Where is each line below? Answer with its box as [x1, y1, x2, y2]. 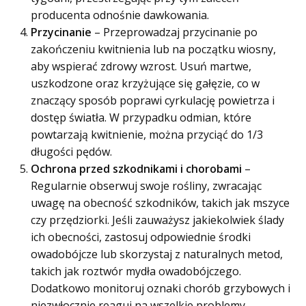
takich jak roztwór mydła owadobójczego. [31, 263, 241, 279]
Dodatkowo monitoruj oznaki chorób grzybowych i [31, 280, 290, 296]
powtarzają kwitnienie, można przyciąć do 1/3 [31, 126, 263, 142]
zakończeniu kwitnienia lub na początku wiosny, [31, 41, 276, 57]
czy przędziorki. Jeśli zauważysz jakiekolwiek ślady [31, 212, 284, 227]
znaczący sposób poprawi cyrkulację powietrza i [31, 92, 275, 108]
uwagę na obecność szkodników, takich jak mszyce [31, 195, 290, 210]
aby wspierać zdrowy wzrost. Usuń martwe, [31, 58, 251, 74]
